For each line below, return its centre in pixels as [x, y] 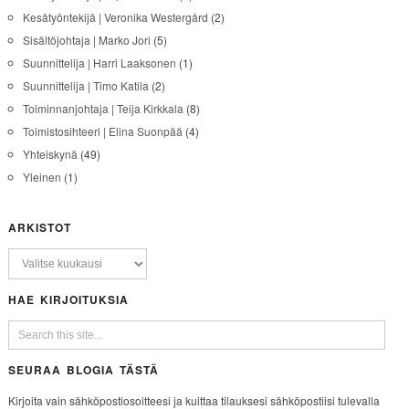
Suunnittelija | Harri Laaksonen [99, 62]
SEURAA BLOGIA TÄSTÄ [83, 369]
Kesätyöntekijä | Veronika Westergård [115, 16]
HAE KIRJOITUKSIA [68, 299]
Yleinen [42, 176]
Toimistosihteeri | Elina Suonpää [102, 131]
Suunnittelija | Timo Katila [85, 85]
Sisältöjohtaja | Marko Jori [86, 39]
